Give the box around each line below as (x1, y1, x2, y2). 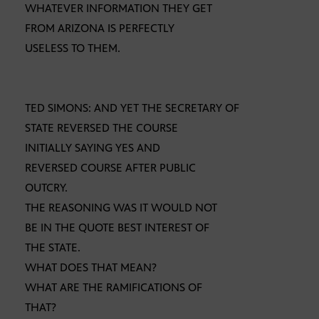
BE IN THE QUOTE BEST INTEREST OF (25, 221, 209, 235)
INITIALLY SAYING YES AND (25, 141, 160, 155)
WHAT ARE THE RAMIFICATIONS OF (25, 281, 202, 295)
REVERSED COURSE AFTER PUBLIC (25, 161, 196, 175)
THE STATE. (25, 241, 80, 255)
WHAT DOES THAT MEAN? (25, 261, 157, 275)
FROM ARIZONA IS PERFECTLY (25, 21, 174, 36)
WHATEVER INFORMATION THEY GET (25, 1, 212, 16)
